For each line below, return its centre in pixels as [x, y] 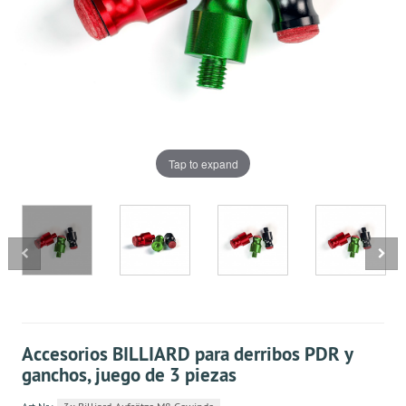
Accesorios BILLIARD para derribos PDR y [187, 354]
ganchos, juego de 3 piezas [129, 375]
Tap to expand [203, 163]
